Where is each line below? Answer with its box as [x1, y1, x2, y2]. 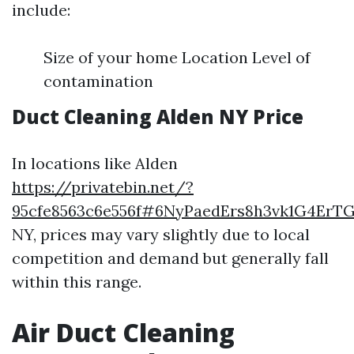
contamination [43, 71, 153, 92]
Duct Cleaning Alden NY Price [12, 104, 303, 130]
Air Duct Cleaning [12, 315, 235, 350]
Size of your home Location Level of [43, 47, 311, 68]
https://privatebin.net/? [12, 177, 194, 198]
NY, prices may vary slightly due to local [12, 224, 310, 245]
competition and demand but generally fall [12, 248, 329, 269]
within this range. [12, 272, 141, 292]
